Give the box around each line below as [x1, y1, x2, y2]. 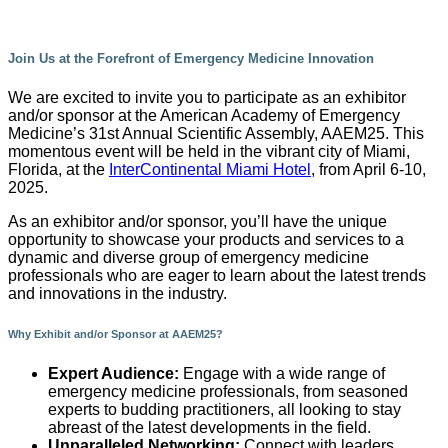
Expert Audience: [48, 364, 179, 382]
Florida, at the [8, 160, 109, 178]
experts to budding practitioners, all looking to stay [48, 400, 401, 418]
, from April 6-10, [311, 160, 426, 178]
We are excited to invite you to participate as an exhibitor [8, 88, 406, 106]
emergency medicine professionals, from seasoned [48, 382, 408, 400]
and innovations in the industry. [8, 284, 227, 302]
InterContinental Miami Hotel [109, 160, 311, 178]
